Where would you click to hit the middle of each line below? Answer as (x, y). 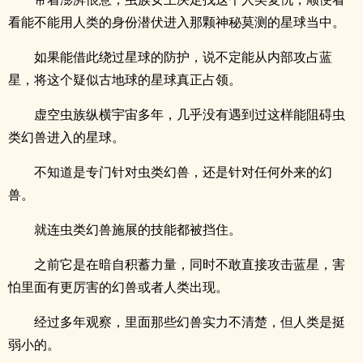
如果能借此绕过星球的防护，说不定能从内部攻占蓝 (183, 57)
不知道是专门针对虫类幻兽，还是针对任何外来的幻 (183, 172)
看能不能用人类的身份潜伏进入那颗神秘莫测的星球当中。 (177, 22)
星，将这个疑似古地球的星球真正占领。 (125, 79)
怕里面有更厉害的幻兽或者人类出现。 (118, 287)
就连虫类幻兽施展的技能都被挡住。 (138, 229)
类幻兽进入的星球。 (66, 137)
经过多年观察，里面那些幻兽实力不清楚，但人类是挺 (190, 322)
